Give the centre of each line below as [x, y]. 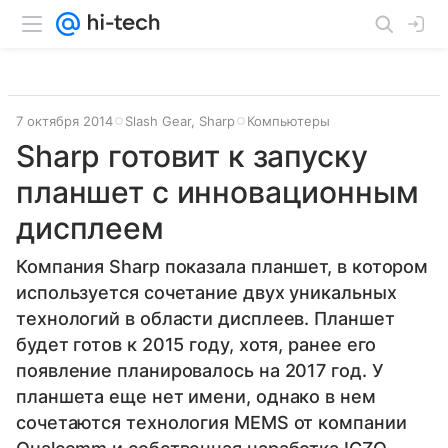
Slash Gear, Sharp [180, 121]
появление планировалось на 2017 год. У [200, 370]
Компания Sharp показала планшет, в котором [222, 266]
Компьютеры [288, 121]
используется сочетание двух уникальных [206, 292]
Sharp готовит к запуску [192, 156]
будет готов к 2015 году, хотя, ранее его [196, 344]
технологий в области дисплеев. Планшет [205, 318]
